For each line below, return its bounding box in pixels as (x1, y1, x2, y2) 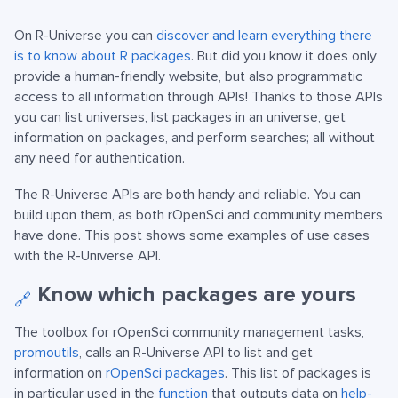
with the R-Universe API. (14, 247, 161, 266)
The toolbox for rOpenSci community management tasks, (14, 323, 364, 342)
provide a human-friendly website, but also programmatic (14, 68, 362, 86)
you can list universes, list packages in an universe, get (14, 108, 346, 127)
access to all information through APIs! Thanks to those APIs (14, 88, 383, 107)
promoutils (14, 344, 79, 362)
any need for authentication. (14, 149, 185, 168)
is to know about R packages (14, 47, 191, 66)
